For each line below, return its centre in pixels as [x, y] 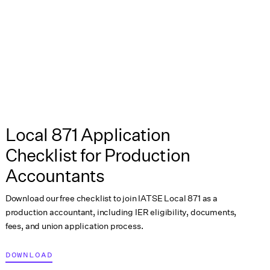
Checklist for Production [97, 155]
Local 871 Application [88, 135]
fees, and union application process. [74, 226]
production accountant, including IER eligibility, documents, [121, 212]
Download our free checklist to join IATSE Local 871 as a [111, 198]
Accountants [55, 176]
